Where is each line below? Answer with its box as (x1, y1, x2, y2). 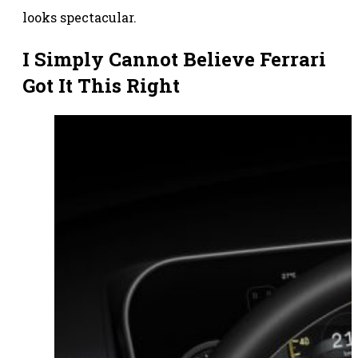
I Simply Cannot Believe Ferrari (22, 46, 326, 73)
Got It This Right (22, 73, 180, 99)
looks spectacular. (22, 9, 137, 26)
